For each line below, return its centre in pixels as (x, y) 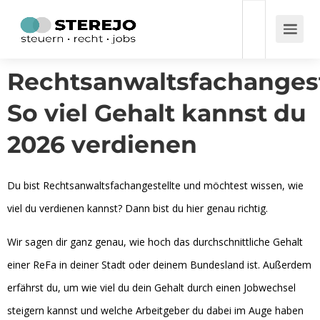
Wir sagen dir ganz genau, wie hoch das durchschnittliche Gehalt (155, 242)
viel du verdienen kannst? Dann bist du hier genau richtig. (137, 208)
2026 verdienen (102, 144)
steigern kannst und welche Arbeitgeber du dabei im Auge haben (155, 310)
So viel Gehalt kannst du (157, 113)
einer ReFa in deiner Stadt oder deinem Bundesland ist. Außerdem (159, 265)
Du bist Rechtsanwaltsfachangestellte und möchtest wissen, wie (155, 185)
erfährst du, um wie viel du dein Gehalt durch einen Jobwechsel (151, 287)
